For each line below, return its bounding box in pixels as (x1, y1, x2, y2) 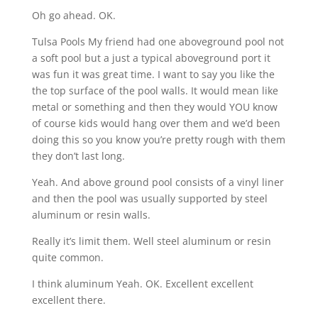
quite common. (31, 250, 104, 264)
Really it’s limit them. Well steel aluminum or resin (31, 234, 271, 248)
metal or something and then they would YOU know (31, 99, 278, 114)
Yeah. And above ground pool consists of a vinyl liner (31, 175, 284, 189)
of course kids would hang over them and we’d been (31, 116, 280, 130)
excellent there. (31, 292, 106, 307)
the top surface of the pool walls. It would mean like (31, 83, 278, 97)
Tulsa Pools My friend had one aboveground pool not (31, 34, 284, 48)
